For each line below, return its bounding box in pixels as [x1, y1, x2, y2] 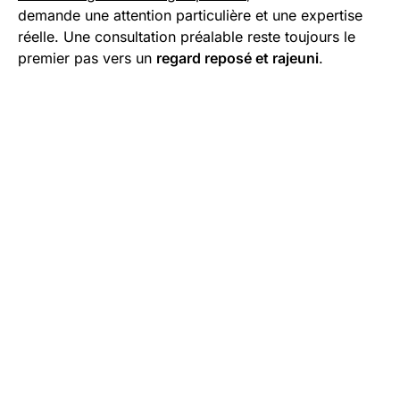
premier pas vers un [18, 48, 156, 67]
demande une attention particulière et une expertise [18, 5, 362, 24]
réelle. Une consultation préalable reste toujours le [18, 27, 355, 46]
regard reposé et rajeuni [156, 48, 319, 67]
